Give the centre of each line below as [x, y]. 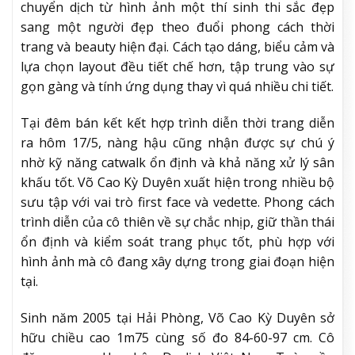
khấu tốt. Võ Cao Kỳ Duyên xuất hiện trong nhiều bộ [177, 182]
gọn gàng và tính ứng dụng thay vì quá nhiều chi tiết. [177, 87]
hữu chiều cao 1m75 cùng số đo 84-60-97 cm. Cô [177, 337]
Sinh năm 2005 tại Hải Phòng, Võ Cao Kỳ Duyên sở [177, 317]
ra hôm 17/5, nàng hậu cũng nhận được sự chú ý [177, 142]
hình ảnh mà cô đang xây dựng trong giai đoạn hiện [177, 261]
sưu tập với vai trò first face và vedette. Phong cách [177, 202]
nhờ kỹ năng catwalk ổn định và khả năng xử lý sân [177, 162]
